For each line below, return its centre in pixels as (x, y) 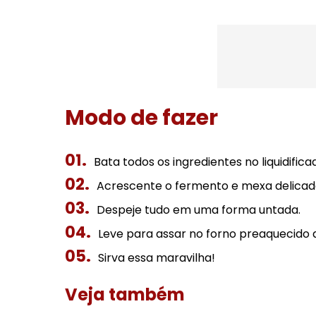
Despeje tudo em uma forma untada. (199, 210)
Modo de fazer (141, 118)
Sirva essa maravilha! (157, 258)
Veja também (125, 294)
